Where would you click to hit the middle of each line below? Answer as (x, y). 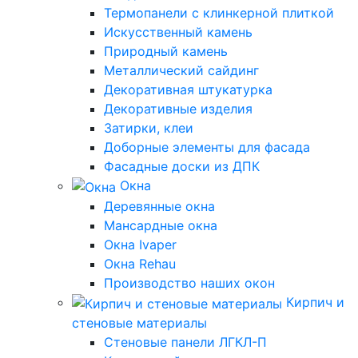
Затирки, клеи (149, 128)
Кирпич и (315, 302)
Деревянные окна (159, 206)
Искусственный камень (178, 32)
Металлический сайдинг (181, 71)
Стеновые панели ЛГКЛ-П (185, 342)
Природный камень (166, 52)
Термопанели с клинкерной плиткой (219, 13)
